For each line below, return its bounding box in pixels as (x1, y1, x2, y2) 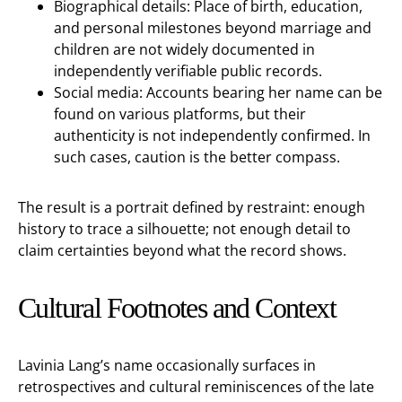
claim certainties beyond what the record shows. (18, 240, 346, 260)
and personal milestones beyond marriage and (54, 18, 371, 38)
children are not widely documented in (54, 39, 315, 59)
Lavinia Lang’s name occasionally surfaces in (18, 355, 316, 375)
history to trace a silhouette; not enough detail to (18, 219, 351, 239)
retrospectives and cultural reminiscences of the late (18, 377, 374, 397)
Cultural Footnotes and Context (18, 292, 336, 324)
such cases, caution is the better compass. (54, 147, 340, 167)
